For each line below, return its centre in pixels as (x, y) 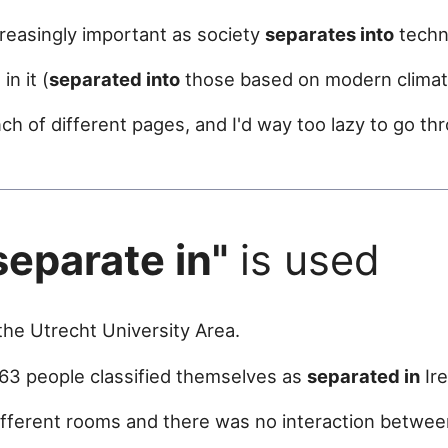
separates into (329, 33)
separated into (114, 79)
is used (304, 259)
